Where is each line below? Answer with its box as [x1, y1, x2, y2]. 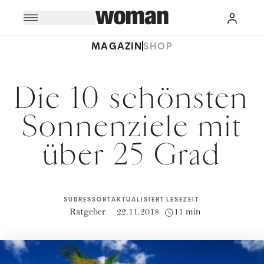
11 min [173, 208, 201, 217]
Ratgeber [69, 208, 105, 217]
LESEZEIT [166, 196, 199, 203]
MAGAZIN [91, 40, 142, 52]
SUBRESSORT [63, 196, 111, 203]
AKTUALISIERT [111, 196, 164, 203]
